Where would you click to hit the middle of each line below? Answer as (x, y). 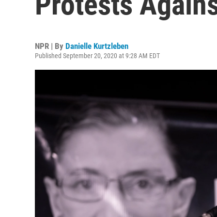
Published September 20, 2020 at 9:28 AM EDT (97, 56)
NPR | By (50, 46)
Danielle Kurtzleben (97, 46)
